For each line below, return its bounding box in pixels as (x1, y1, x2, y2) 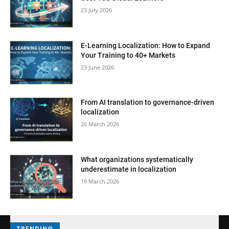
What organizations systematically (81, 155, 194, 164)
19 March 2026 (81, 177, 120, 186)
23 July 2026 (81, 6, 112, 14)
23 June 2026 (81, 63, 114, 71)
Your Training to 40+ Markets (81, 51, 176, 59)
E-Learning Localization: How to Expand (81, 41, 211, 50)
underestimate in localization (81, 165, 177, 174)
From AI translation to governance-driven (81, 98, 215, 107)
